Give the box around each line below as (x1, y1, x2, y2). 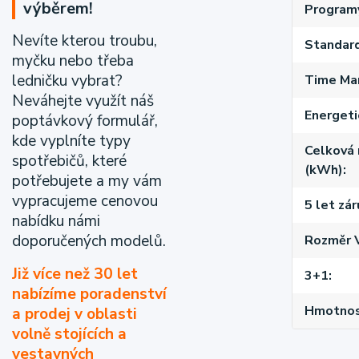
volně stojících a (12, 324, 127, 345)
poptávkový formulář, (12, 111, 158, 131)
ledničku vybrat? (12, 71, 123, 91)
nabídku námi (12, 211, 100, 232)
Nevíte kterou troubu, (12, 30, 157, 51)
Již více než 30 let (12, 264, 138, 284)
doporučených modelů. (12, 231, 166, 252)
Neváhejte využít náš (12, 91, 154, 111)
